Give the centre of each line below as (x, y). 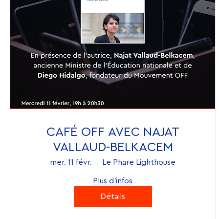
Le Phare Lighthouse (139, 162)
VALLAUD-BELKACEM (113, 147)
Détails (113, 196)
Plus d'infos (113, 181)
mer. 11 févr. (71, 162)
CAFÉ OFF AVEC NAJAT (113, 132)
